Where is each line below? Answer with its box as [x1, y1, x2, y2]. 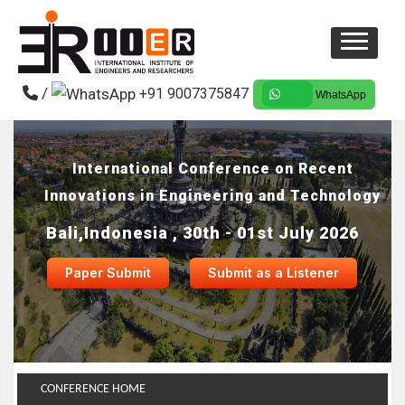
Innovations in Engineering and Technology [44, 187, 381, 204]
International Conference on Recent [71, 160, 353, 177]
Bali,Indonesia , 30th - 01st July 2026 [46, 223, 359, 242]
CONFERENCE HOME [38, 382, 146, 396]
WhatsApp [313, 88, 366, 101]
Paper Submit [64, 265, 151, 280]
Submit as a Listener [207, 265, 339, 280]
